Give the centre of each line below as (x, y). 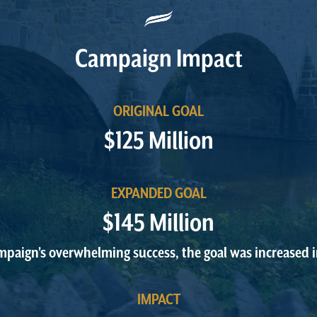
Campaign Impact (158, 59)
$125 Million (158, 142)
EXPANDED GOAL (158, 194)
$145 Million (158, 224)
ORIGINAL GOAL (158, 112)
